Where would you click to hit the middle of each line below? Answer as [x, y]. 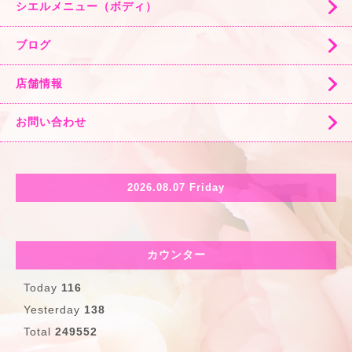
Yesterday [54, 309]
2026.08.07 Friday [176, 188]
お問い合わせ [51, 121]
